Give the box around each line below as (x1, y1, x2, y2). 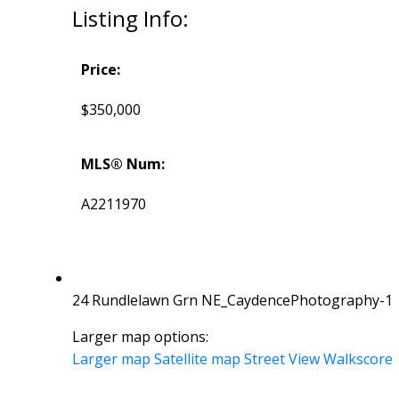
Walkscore (322, 349, 393, 370)
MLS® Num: (80, 154, 165, 175)
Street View (243, 349, 320, 370)
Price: (80, 60, 120, 80)
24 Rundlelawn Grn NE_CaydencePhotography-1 (71, 290, 393, 311)
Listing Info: (71, 4, 189, 34)
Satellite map (153, 349, 240, 370)
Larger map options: (71, 327, 208, 347)
